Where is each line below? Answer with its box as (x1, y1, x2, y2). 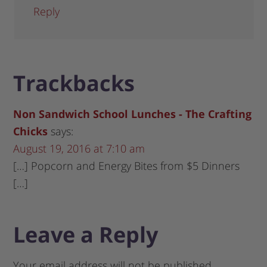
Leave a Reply (13, 220, 159, 250)
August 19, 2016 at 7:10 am (13, 141, 145, 156)
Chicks (13, 124, 48, 139)
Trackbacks (13, 69, 135, 98)
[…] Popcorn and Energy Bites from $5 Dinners (13, 159, 240, 173)
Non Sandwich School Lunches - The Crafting (13, 107, 252, 122)
